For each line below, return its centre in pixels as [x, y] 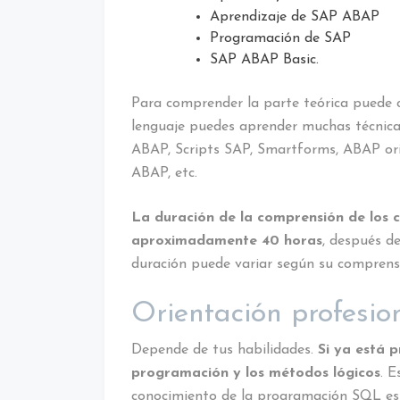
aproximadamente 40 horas [227, 241]
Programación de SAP [280, 38]
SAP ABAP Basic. [264, 59]
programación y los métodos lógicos [256, 373]
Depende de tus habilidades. [225, 350]
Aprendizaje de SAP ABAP [295, 17]
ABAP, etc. [164, 173]
